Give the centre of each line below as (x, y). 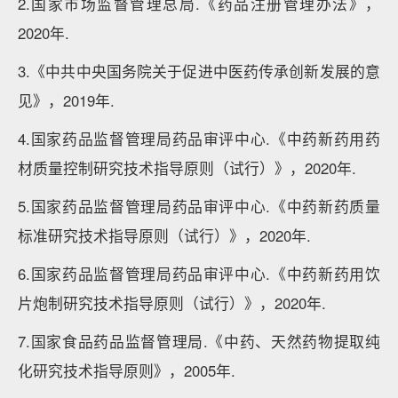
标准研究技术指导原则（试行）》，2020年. (164, 235)
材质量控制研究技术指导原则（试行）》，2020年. (187, 168)
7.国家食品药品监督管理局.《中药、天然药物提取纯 (199, 341)
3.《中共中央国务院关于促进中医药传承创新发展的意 (199, 71)
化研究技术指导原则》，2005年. (127, 370)
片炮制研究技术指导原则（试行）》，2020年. (172, 303)
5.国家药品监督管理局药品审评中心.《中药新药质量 (199, 206)
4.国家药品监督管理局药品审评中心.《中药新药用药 (199, 139)
